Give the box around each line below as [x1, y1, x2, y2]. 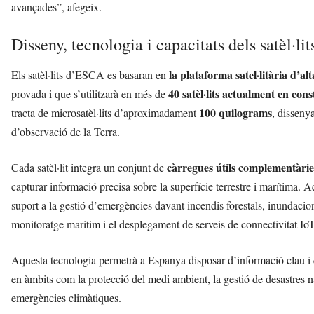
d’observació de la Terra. [11, 124, 120, 139]
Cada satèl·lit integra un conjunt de [11, 160, 167, 175]
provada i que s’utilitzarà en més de [11, 86, 168, 102]
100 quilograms [199, 104, 272, 121]
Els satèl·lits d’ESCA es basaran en [11, 67, 169, 83]
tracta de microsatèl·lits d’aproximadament [11, 105, 199, 121]
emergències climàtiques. [11, 290, 121, 306]
